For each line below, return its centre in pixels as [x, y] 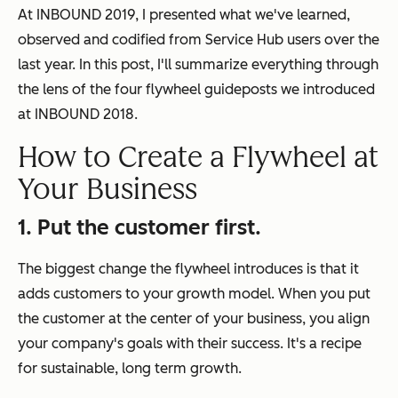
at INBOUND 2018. [78, 114]
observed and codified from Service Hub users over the [199, 39]
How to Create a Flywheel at [198, 157]
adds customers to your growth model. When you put [194, 293]
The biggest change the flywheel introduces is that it [188, 268]
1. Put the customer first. [139, 227]
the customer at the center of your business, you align [194, 318]
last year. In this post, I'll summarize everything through [198, 64]
